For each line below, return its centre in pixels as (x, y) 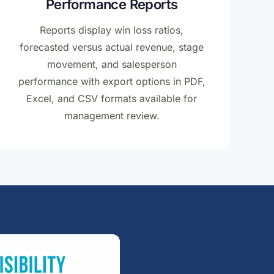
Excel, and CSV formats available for (112, 99)
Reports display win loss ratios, (112, 30)
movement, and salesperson (112, 65)
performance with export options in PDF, (112, 82)
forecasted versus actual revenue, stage (112, 47)
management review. (112, 116)
